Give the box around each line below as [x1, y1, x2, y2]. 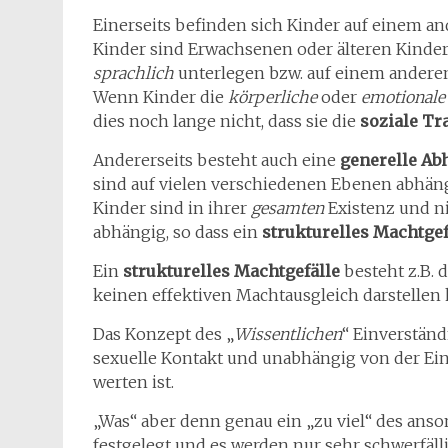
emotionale [361, 87, 445, 107]
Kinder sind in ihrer [93, 198, 251, 218]
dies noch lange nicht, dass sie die [93, 111, 356, 131]
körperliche [228, 87, 317, 107]
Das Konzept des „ [93, 324, 234, 344]
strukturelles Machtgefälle [123, 261, 344, 281]
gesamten [251, 198, 324, 218]
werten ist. [93, 372, 174, 392]
